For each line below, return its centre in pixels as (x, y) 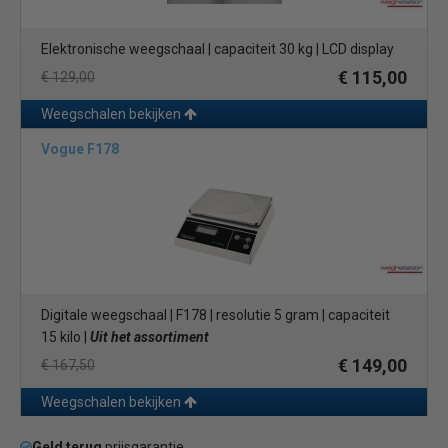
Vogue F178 (80, 149)
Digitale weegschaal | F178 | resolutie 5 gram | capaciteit (215, 315)
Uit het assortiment (149, 337)
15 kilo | (65, 337)
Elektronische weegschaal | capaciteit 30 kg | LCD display (217, 49)
